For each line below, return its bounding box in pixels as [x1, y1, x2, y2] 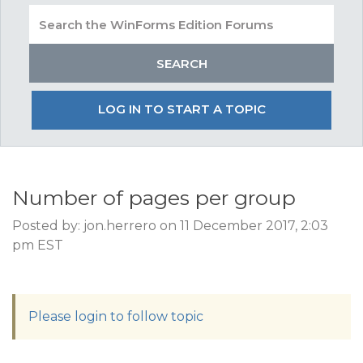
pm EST [12, 237, 63, 253]
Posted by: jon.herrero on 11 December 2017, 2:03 [12, 218, 328, 233]
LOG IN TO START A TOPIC [97, 101, 266, 117]
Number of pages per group [12, 186, 296, 210]
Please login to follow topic [28, 309, 203, 324]
